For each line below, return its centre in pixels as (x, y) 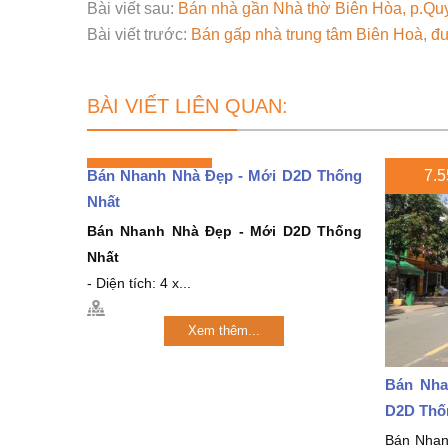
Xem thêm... (224, 330)
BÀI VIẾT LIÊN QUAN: (187, 106)
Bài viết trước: (139, 34)
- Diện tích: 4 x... (139, 282)
